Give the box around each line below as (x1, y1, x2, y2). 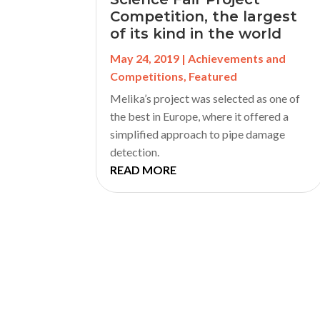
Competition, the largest (110, 7, 298, 25)
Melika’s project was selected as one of (110, 91, 301, 105)
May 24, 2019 (110, 51, 180, 65)
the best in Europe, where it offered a (110, 109, 289, 123)
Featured (189, 69, 238, 83)
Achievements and (188, 51, 286, 65)
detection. (110, 144, 160, 159)
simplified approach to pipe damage (110, 126, 286, 141)
